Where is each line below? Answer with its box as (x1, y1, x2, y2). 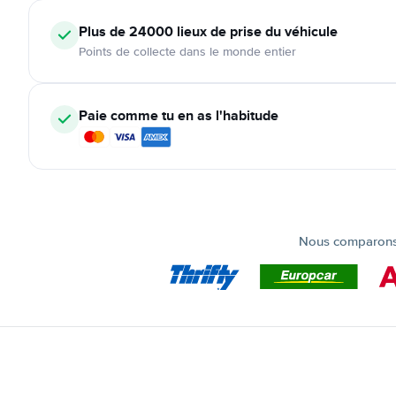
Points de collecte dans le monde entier (79, 44, 296, 59)
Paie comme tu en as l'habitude (79, 105, 278, 126)
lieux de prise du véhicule (173, 21, 338, 42)
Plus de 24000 (79, 21, 173, 42)
